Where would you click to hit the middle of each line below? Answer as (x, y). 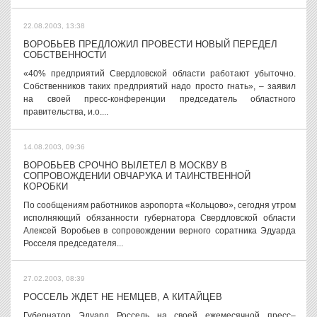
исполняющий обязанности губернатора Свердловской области (160, 218)
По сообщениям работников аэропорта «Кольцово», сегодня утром (160, 205)
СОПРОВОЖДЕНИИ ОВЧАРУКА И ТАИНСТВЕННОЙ (137, 176)
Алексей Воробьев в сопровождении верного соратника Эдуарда (160, 231)
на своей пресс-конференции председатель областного (160, 99)
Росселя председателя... (73, 243)
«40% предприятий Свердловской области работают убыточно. (160, 74)
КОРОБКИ (46, 186)
